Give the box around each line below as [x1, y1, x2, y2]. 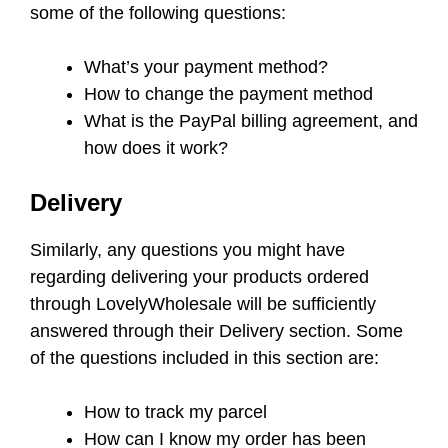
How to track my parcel [84, 402, 267, 422]
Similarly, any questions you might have [30, 240, 345, 260]
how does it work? [84, 138, 228, 158]
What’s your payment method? [84, 57, 328, 77]
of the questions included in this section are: [30, 348, 379, 368]
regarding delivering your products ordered [30, 267, 369, 287]
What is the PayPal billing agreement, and [84, 111, 418, 131]
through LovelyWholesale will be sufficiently [30, 294, 376, 314]
